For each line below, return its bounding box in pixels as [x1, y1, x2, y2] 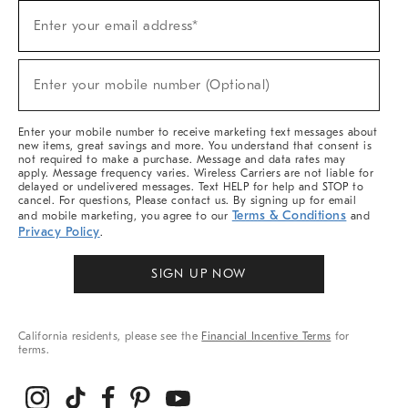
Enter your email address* [34, 17, 198, 34]
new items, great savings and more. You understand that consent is [18, 139, 372, 152]
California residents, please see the [18, 330, 202, 342]
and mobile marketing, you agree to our [18, 209, 232, 222]
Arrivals [18, 84, 56, 97]
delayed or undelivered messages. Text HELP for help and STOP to [18, 180, 364, 193]
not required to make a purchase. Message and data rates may [18, 153, 346, 166]
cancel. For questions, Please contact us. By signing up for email [18, 194, 357, 207]
